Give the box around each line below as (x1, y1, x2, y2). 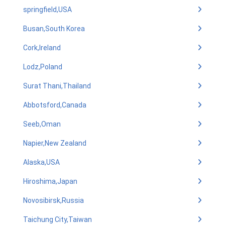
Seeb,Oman (23, 120, 61, 128)
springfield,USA (23, 6, 72, 14)
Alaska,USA (23, 158, 60, 166)
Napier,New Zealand (23, 139, 86, 147)
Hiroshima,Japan (23, 177, 77, 185)
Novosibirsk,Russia (23, 196, 84, 204)
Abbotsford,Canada (23, 101, 86, 109)
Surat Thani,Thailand (23, 82, 91, 90)
